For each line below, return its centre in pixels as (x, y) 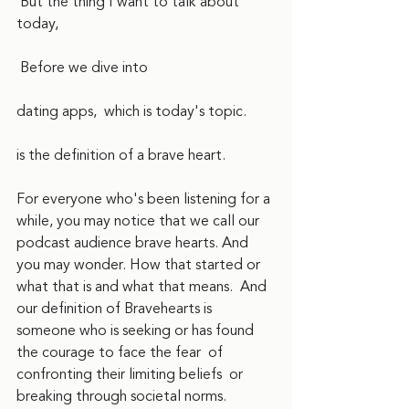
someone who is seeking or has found (137, 330)
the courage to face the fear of (121, 352)
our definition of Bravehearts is (116, 309)
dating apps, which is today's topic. (131, 111)
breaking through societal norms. (123, 396)
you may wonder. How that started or (140, 265)
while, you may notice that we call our (140, 221)
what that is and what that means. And (143, 287)
